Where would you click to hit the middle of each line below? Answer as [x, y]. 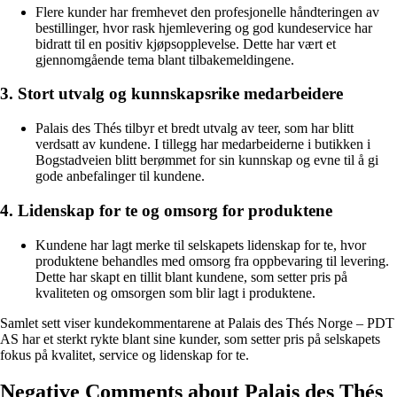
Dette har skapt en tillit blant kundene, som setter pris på [191, 276]
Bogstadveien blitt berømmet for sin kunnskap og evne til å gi [207, 160]
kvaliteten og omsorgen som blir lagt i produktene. [175, 292]
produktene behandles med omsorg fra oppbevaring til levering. [212, 261]
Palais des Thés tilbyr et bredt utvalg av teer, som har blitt [195, 128]
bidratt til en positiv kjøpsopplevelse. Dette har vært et [186, 43]
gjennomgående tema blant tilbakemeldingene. [165, 59]
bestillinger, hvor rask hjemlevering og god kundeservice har [204, 27]
